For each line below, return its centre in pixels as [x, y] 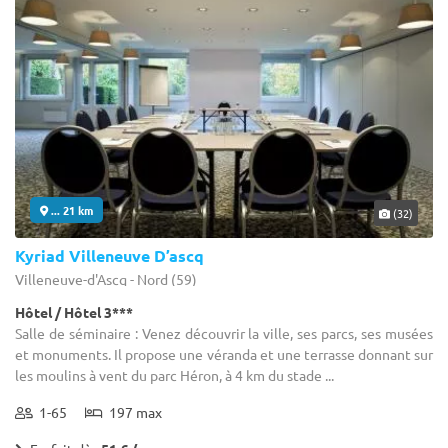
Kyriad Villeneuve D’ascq [109, 255]
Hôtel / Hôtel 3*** [74, 311]
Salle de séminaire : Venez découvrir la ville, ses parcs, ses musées [224, 332]
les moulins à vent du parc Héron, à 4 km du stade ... [174, 374]
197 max [132, 411]
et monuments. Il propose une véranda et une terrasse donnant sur [224, 353]
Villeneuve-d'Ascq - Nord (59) [106, 278]
